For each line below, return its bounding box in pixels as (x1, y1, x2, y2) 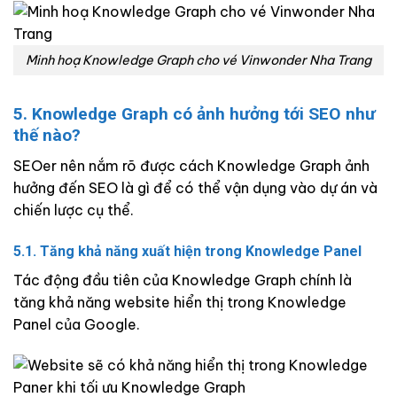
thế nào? (13, 125, 81, 146)
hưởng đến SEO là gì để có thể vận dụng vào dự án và (13, 179, 378, 198)
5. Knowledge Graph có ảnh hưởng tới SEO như (13, 104, 376, 125)
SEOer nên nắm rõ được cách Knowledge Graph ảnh (13, 157, 370, 175)
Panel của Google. (13, 315, 140, 333)
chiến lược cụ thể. (13, 201, 134, 220)
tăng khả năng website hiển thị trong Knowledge (13, 292, 346, 311)
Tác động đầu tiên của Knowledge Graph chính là (13, 270, 352, 289)
